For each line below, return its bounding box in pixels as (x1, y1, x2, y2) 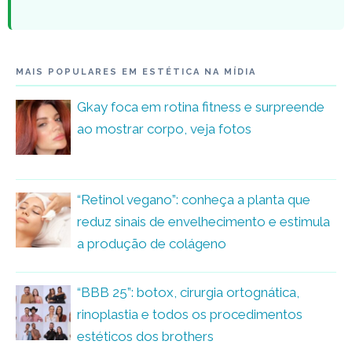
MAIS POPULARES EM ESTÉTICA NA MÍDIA (16, 66, 256, 77)
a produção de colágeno (77, 235, 226, 251)
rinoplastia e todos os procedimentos (77, 306, 302, 322)
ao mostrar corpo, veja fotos (77, 120, 251, 137)
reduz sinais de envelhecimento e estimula (77, 213, 330, 229)
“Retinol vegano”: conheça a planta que (77, 191, 310, 207)
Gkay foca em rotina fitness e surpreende (77, 98, 324, 115)
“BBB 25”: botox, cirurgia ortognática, (77, 284, 299, 300)
